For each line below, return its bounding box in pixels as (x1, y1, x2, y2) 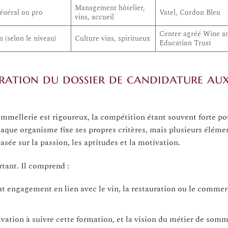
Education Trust (159, 38, 212, 49)
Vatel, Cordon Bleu (159, 7, 221, 19)
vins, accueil (75, 12, 115, 23)
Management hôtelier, (75, 3, 146, 14)
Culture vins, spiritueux (75, 33, 151, 45)
